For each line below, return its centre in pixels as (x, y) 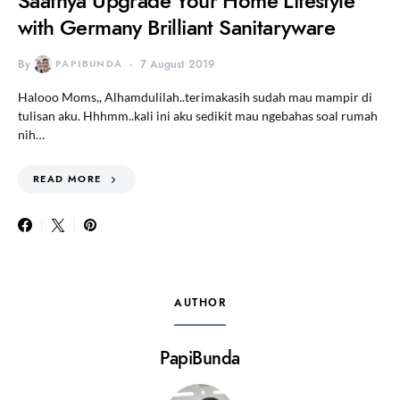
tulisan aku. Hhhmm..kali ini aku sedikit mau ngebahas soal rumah (198, 115)
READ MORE (67, 179)
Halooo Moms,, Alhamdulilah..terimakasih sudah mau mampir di (195, 96)
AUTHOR (200, 302)
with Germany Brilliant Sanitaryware (176, 27)
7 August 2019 (178, 64)
